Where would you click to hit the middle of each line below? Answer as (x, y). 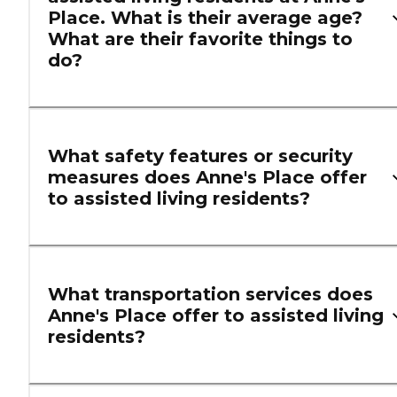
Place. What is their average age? (205, 18)
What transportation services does (210, 295)
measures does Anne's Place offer (207, 178)
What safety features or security (200, 156)
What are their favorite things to (200, 39)
